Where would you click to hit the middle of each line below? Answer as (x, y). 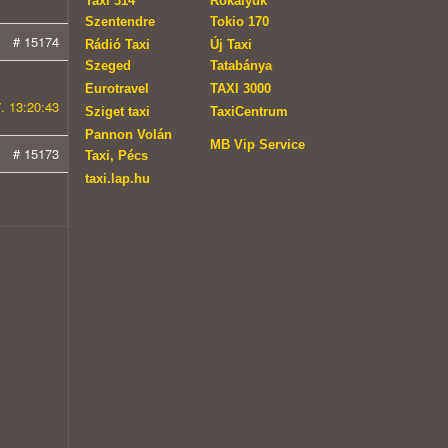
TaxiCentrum (248, 112)
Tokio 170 (239, 22)
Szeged (107, 66)
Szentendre (119, 22)
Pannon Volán (128, 135)
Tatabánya (240, 66)
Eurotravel (116, 89)
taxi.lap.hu (117, 179)
